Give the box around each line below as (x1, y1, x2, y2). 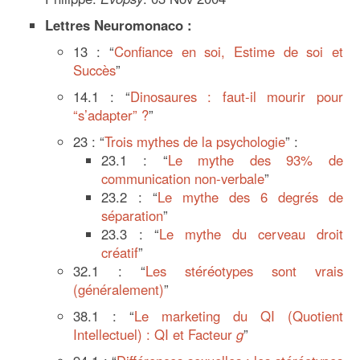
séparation (101, 206, 164, 226)
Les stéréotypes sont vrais (145, 261, 343, 281)
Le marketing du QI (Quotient (133, 306, 343, 326)
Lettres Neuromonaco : (45, 15, 193, 35)
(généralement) (73, 280, 165, 300)
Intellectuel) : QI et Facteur (73, 325, 237, 345)
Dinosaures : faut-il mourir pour (129, 87, 343, 107)
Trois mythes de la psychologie (104, 132, 286, 152)
